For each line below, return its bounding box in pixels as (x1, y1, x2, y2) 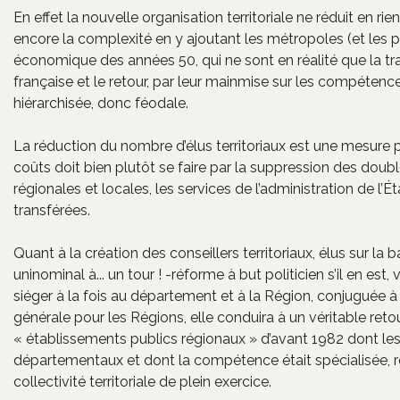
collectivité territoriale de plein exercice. (13, 373, 271, 390)
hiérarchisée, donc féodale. (13, 95, 188, 112)
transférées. (13, 202, 90, 219)
